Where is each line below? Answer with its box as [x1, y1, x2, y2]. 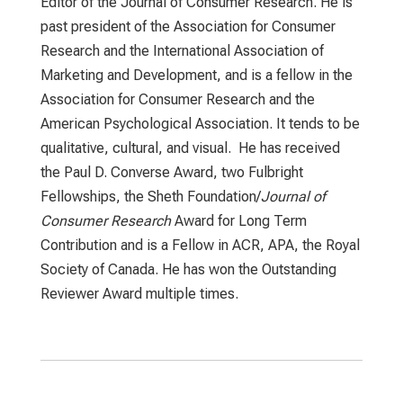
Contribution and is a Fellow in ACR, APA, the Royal [40, 236, 360, 254]
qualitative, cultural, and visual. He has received [40, 139, 340, 157]
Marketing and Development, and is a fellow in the [40, 66, 353, 84]
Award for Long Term [170, 211, 307, 229]
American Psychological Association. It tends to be [40, 114, 360, 132]
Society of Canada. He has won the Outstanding [40, 260, 336, 278]
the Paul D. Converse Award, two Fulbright [40, 163, 303, 181]
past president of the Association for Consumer [40, 17, 336, 35]
